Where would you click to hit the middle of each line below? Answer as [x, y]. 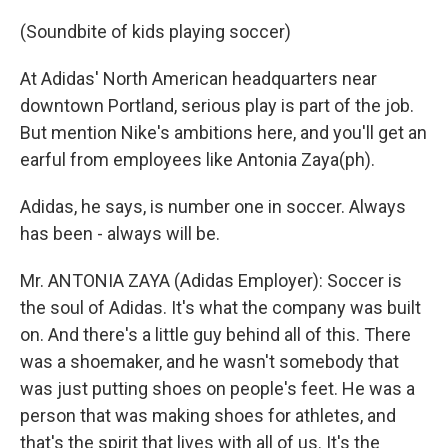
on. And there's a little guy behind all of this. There [215, 334]
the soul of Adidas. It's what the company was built [220, 307]
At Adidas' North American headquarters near [198, 78]
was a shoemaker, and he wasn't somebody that [209, 361]
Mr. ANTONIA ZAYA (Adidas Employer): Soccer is [211, 280]
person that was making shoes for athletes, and [208, 415]
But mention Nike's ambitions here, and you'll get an [223, 132]
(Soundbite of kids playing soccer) [155, 31]
